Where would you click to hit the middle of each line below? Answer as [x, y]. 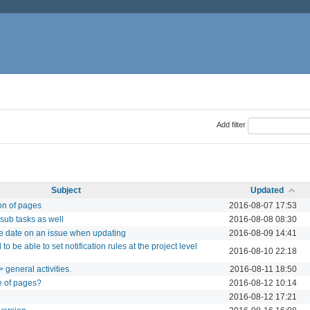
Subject [66, 190]
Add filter [231, 125]
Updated [267, 190]
